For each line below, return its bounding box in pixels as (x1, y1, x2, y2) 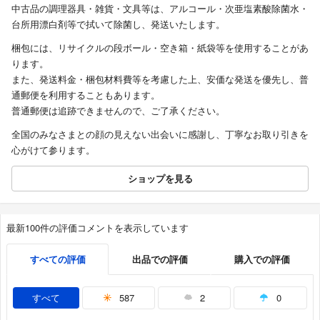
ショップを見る (127, 171, 193, 185)
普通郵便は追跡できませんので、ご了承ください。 (11, 103, 225, 117)
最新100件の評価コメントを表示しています (6, 220, 189, 234)
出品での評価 (131, 251, 188, 266)
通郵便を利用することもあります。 (11, 87, 160, 101)
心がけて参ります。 (11, 142, 95, 156)
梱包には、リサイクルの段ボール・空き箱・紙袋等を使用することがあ (11, 40, 309, 54)
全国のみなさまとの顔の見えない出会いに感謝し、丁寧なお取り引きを (11, 126, 309, 141)
